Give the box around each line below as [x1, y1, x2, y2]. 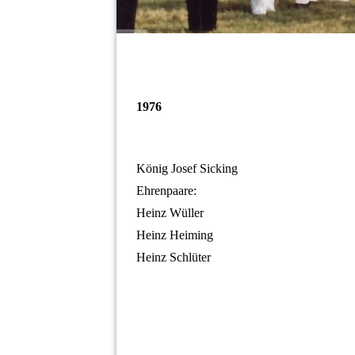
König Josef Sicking [136, 162, 238, 176]
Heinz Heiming [136, 228, 213, 242]
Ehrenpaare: [136, 184, 197, 198]
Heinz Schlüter [136, 250, 211, 265]
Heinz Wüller [136, 206, 204, 220]
